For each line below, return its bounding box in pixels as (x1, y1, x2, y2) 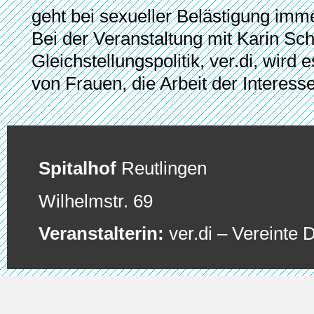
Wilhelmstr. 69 (39, 190, 153, 212)
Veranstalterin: (39, 223, 169, 245)
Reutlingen (121, 158, 207, 179)
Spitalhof (39, 158, 121, 179)
